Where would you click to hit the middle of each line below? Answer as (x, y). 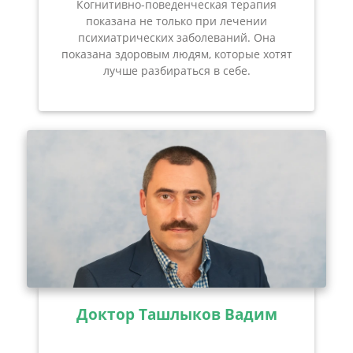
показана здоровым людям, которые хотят (176, 54)
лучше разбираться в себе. (176, 71)
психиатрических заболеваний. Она (176, 38)
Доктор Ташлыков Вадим (176, 314)
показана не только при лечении (176, 21)
